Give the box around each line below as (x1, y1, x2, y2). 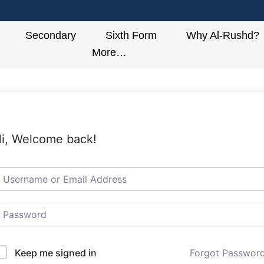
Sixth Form (105, 29, 157, 41)
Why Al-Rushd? (186, 29, 260, 41)
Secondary (25, 29, 77, 41)
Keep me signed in (15, 247, 97, 259)
